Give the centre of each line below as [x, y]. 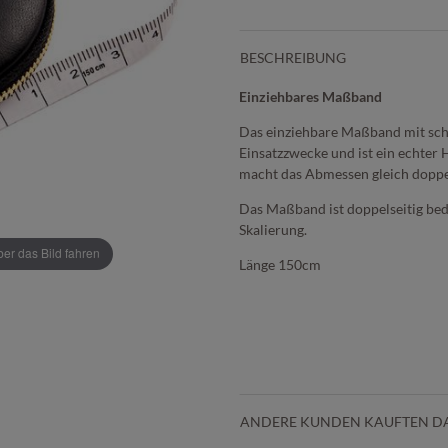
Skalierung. [273, 229]
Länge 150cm [281, 264]
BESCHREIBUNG [293, 57]
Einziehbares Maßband [312, 96]
